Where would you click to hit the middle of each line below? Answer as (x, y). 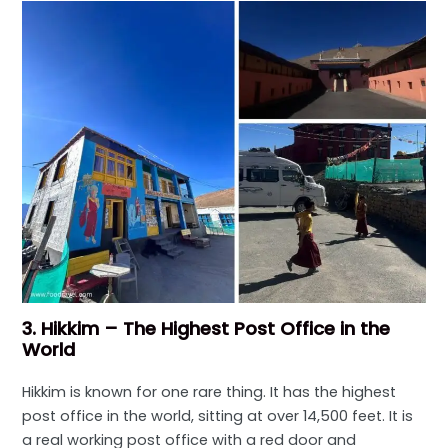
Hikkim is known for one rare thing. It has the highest (209, 392)
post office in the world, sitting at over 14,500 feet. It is (218, 416)
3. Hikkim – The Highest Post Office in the (206, 329)
